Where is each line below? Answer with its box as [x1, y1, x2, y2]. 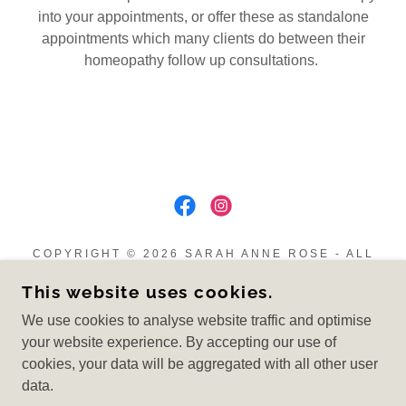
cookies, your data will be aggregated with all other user [22, 356, 378, 372]
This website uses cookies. [22, 282, 273, 302]
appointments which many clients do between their [41, 31, 365, 46]
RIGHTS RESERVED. [128, 264, 278, 276]
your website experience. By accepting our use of [22, 334, 336, 350]
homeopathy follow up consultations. [84, 53, 322, 68]
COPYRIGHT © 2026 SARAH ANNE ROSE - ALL [32, 247, 374, 260]
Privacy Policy [157, 304, 249, 319]
